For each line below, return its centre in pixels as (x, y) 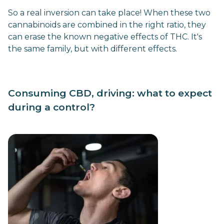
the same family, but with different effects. (92, 49)
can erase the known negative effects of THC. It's (105, 37)
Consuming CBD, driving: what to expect (110, 93)
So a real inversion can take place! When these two (109, 13)
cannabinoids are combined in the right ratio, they (107, 25)
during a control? (51, 107)
